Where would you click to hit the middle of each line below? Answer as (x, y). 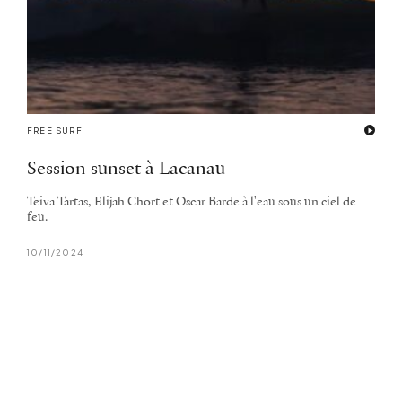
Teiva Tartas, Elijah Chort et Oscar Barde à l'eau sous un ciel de (192, 203)
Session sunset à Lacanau (126, 170)
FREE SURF (55, 131)
